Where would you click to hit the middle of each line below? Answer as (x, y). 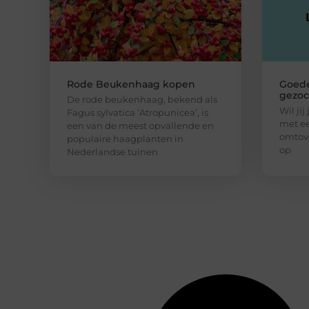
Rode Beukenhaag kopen (131, 84)
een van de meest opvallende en (140, 126)
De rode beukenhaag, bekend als (142, 100)
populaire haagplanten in (125, 139)
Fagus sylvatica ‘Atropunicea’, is (138, 113)
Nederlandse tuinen (112, 152)
